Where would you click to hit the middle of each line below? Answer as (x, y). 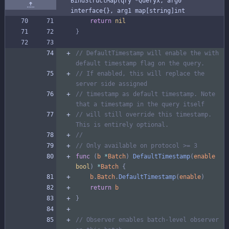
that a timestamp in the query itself (140, 104)
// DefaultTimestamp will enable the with (147, 53)
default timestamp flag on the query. (140, 63)
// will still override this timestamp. (144, 114)
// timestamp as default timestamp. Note (145, 94)
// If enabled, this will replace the (140, 73)
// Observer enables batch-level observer (147, 220)
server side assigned (111, 84)
